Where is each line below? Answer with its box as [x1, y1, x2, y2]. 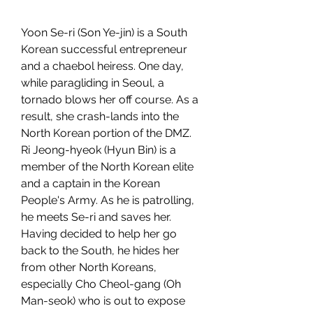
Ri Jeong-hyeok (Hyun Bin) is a [21, 143, 176, 156]
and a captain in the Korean [21, 177, 160, 190]
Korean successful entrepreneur [21, 43, 187, 56]
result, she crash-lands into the [21, 110, 179, 123]
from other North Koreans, [21, 261, 156, 274]
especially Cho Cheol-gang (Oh [21, 277, 181, 291]
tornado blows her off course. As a [21, 93, 198, 106]
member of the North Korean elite [21, 160, 194, 173]
